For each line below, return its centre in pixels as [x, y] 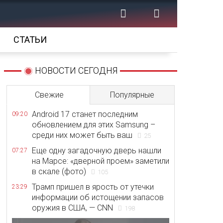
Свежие [49, 95]
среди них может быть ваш [82, 135]
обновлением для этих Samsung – [94, 125]
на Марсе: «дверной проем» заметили [101, 161]
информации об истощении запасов [98, 197]
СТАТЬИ [30, 40]
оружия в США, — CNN [72, 208]
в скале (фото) [59, 171]
